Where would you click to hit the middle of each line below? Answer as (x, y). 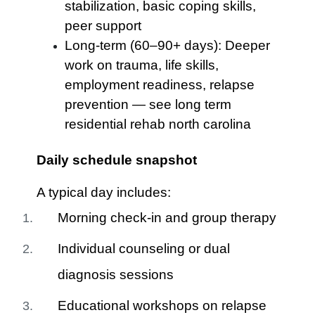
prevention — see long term (148, 104)
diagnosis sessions (116, 275)
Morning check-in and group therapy (167, 218)
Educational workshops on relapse (162, 306)
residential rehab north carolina (158, 124)
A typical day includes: (104, 192)
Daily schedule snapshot (117, 160)
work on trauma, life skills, (142, 65)
